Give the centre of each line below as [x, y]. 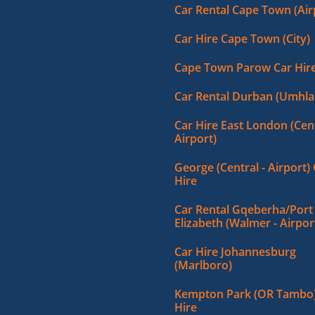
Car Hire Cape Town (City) [242, 39]
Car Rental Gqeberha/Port [244, 210]
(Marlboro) [203, 265]
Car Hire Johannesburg [235, 252]
